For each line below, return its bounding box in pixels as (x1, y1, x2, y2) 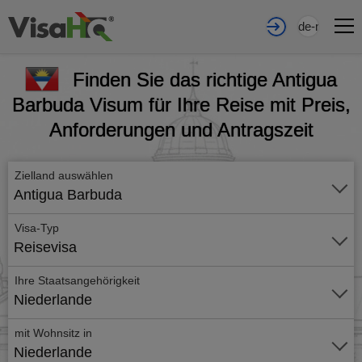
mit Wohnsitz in (15, 326, 92, 339)
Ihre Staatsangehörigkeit (15, 274, 140, 287)
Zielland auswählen (15, 169, 116, 182)
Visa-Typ (15, 221, 59, 234)
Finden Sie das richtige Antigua (73, 69, 337, 90)
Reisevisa (14, 239, 77, 255)
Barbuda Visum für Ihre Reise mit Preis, (11, 94, 351, 116)
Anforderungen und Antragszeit (48, 119, 314, 141)
